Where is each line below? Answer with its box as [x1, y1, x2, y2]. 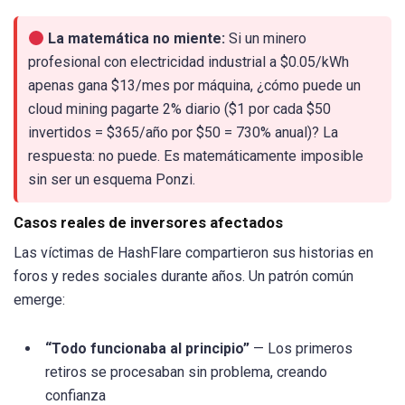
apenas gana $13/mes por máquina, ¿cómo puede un [28, 77, 361, 95]
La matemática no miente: [48, 30, 226, 48]
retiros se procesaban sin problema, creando [45, 363, 327, 381]
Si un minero [225, 30, 307, 48]
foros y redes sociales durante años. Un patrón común [14, 268, 353, 286]
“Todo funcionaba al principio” [45, 340, 250, 358]
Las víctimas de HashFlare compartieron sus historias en [14, 244, 373, 262]
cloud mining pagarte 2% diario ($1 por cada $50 [28, 100, 331, 118]
